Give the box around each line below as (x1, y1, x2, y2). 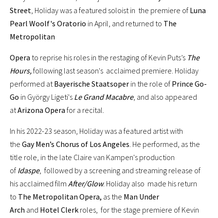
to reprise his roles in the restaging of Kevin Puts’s (32, 53, 187, 63)
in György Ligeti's (20, 92, 74, 102)
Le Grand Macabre (74, 92, 133, 102)
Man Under (124, 192, 159, 202)
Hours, (10, 66, 33, 76)
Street (10, 5, 31, 16)
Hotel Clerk (40, 205, 80, 215)
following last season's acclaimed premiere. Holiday (33, 66, 199, 76)
